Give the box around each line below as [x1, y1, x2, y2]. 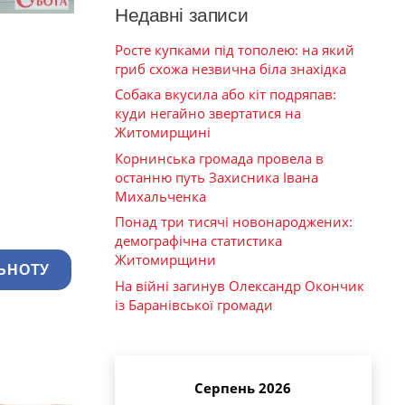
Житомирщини [115, 250, 216, 269]
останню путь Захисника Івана [115, 167, 318, 186]
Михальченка [115, 186, 206, 205]
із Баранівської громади [115, 295, 273, 314]
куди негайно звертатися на [115, 104, 301, 123]
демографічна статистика [115, 231, 282, 250]
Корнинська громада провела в [115, 148, 324, 167]
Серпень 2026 [194, 379, 291, 398]
